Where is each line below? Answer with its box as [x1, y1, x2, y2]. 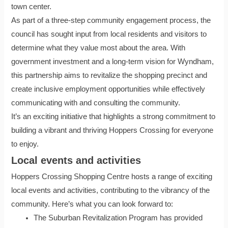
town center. [11, 3, 52, 11]
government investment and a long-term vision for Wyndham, [11, 58, 214, 66]
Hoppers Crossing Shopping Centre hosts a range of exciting [11, 173, 213, 181]
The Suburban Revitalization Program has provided [34, 214, 203, 222]
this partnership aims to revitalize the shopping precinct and [11, 71, 208, 80]
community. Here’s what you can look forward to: [11, 200, 174, 209]
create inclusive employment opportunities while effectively [11, 85, 206, 94]
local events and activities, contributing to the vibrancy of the [11, 186, 210, 195]
